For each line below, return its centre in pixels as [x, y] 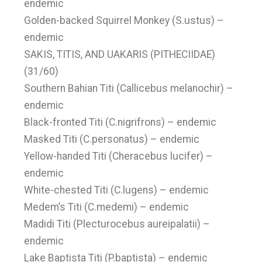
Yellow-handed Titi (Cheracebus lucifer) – [119, 156]
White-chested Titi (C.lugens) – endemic [117, 190]
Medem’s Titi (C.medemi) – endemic [107, 207]
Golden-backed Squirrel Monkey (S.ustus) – [124, 20]
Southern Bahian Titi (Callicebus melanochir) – [129, 88]
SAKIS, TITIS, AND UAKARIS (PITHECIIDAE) [120, 54]
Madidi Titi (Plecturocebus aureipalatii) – [117, 224]
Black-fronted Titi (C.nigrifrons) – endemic [120, 122]
